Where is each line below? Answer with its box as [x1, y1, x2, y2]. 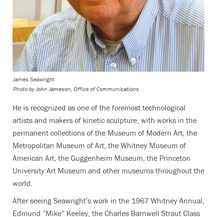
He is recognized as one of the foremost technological [13, 102, 186, 112]
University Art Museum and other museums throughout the [13, 165, 204, 175]
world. [13, 178, 32, 188]
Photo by [13, 85, 34, 93]
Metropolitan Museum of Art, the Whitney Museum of [13, 140, 186, 150]
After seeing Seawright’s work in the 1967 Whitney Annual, [13, 195, 204, 205]
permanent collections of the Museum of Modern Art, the [13, 127, 197, 138]
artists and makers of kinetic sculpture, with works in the [13, 115, 197, 125]
